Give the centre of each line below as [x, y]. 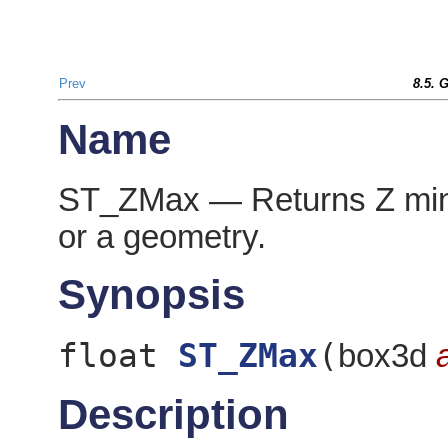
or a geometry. [161, 237]
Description [173, 414]
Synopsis [151, 295]
